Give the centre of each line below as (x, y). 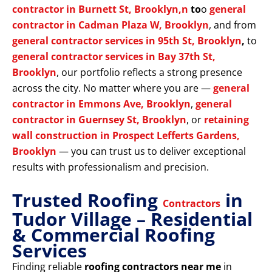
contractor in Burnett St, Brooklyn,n (100, 9)
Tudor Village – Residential (132, 219)
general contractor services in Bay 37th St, (114, 57)
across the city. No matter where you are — (113, 88)
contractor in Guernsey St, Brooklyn (99, 120)
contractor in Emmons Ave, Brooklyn (101, 104)
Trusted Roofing (87, 200)
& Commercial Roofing (114, 235)
